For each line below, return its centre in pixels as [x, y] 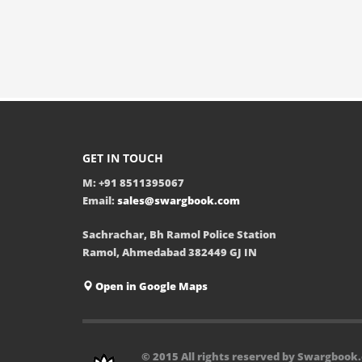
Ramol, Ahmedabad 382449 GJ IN [170, 252]
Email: [100, 200]
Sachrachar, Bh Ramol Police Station [179, 234]
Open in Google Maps [150, 286]
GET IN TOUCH [123, 158]
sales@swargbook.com [179, 200]
